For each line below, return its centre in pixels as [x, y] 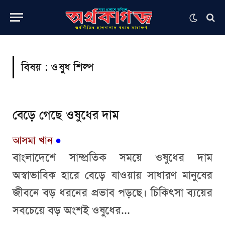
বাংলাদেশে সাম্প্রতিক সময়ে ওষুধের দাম [113, 158]
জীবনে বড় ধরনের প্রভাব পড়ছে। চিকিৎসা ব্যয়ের [113, 193]
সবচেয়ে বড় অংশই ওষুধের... [71, 210]
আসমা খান [32, 140]
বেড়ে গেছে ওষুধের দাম [66, 115]
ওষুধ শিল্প [72, 67]
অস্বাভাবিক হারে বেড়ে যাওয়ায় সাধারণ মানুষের [113, 175]
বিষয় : [36, 67]
